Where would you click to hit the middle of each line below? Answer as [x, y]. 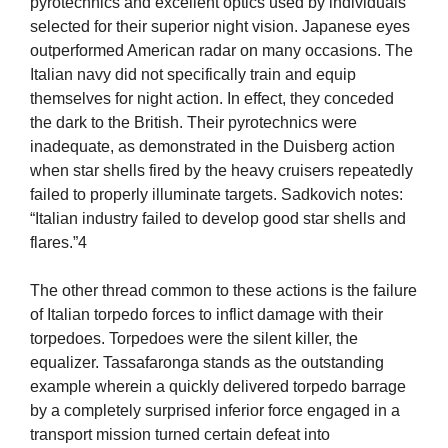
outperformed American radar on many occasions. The [221, 51]
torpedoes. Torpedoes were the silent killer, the [194, 339]
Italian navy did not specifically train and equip [193, 75]
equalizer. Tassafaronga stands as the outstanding [207, 363]
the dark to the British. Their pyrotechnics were [193, 123]
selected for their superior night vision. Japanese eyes [220, 27]
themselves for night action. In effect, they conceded [212, 99]
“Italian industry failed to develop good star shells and [218, 219]
